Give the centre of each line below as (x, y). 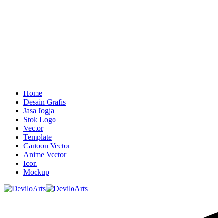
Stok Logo (40, 119)
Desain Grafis (45, 102)
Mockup (36, 172)
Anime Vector (45, 154)
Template (37, 137)
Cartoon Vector (47, 145)
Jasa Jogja (39, 110)
